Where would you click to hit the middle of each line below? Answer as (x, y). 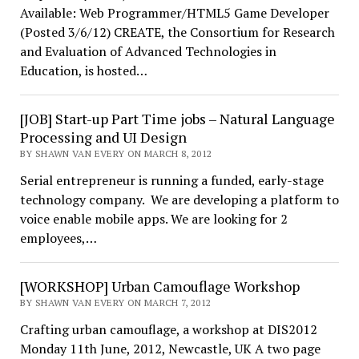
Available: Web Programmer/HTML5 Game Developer (174, 13)
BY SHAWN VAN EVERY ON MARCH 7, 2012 (115, 303)
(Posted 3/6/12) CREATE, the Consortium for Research (177, 32)
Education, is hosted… (83, 71)
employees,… (58, 238)
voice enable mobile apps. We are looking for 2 (153, 219)
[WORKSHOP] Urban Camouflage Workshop (159, 286)
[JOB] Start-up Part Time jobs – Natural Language (177, 119)
